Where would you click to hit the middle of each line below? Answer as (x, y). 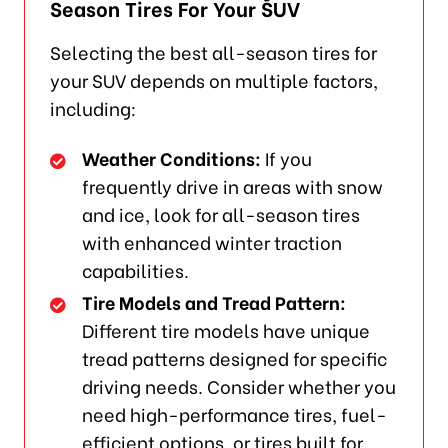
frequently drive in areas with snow (233, 186)
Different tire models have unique (226, 330)
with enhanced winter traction (212, 242)
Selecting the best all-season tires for (213, 52)
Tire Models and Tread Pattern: (214, 302)
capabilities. (136, 270)
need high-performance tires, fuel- (235, 414)
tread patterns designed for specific (235, 358)
